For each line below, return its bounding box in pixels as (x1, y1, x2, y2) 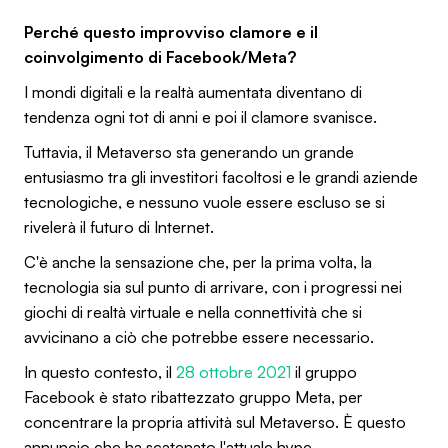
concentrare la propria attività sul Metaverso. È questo (24, 411, 406, 432)
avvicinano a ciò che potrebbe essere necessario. (24, 326, 374, 347)
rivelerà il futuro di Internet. (24, 216, 214, 237)
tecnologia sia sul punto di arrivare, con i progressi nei (24, 276, 402, 297)
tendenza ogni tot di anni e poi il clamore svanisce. (24, 106, 377, 127)
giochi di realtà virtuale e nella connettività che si (24, 301, 362, 322)
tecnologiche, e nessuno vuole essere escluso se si (24, 191, 385, 212)
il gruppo (295, 361, 357, 382)
